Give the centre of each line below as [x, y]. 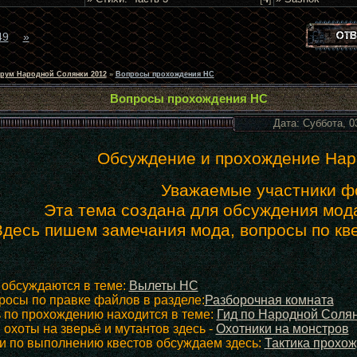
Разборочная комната [269, 300]
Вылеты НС [163, 286]
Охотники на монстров [282, 329]
